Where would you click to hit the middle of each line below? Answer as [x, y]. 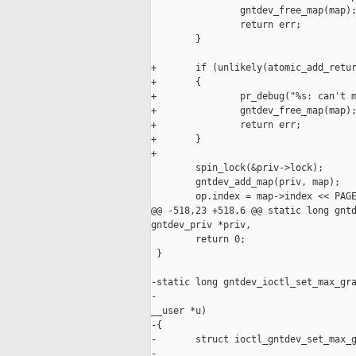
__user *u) [179, 311]
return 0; [198, 240]
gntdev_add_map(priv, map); [246, 182]
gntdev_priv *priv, [201, 225]
